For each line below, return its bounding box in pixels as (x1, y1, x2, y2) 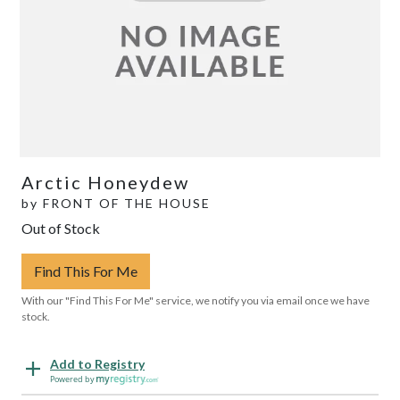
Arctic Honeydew (21, 171, 189, 193)
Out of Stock (21, 219, 100, 237)
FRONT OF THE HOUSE (43, 195, 211, 211)
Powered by (50, 372, 96, 385)
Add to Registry (50, 355, 145, 371)
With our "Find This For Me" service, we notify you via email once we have (21, 293, 370, 307)
